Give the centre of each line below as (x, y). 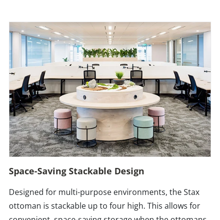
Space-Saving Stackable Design (77, 171)
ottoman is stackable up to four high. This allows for (105, 206)
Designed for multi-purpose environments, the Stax (104, 192)
